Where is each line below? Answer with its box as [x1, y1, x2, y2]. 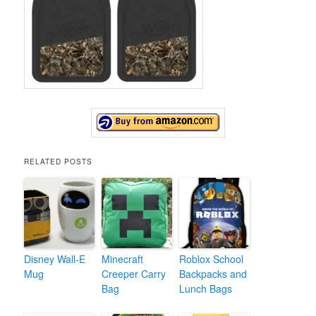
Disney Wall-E [24, 251, 86, 266]
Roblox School [179, 251, 244, 266]
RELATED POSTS [24, 156, 93, 166]
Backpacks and [179, 266, 248, 281]
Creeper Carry [102, 266, 166, 281]
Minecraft [102, 251, 144, 266]
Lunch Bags [179, 281, 233, 296]
